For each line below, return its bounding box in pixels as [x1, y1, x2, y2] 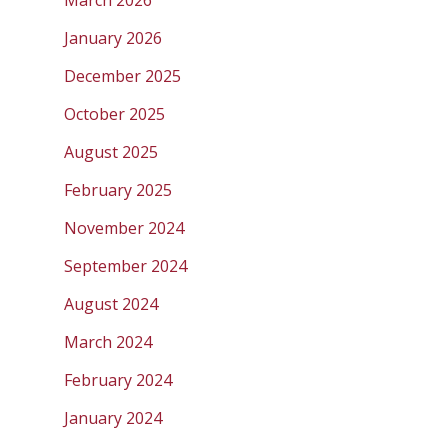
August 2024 [64, 292, 158, 315]
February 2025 [64, 178, 172, 201]
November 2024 [64, 216, 184, 239]
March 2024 [64, 330, 152, 353]
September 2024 [64, 254, 187, 277]
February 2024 [64, 368, 172, 391]
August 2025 [64, 140, 158, 163]
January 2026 [64, 26, 162, 49]
